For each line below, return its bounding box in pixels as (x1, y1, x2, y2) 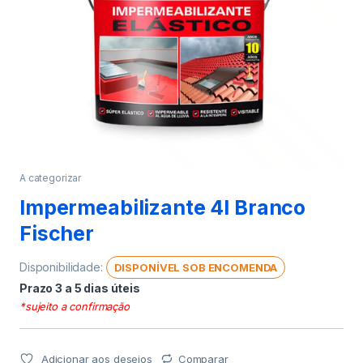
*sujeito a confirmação (19, 299, 130, 313)
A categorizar (19, 171, 82, 184)
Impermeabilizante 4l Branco (19, 194, 306, 220)
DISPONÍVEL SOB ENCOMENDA (113, 260, 278, 274)
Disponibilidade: (19, 259, 106, 274)
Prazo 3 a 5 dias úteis (19, 280, 140, 295)
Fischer (19, 220, 95, 246)
